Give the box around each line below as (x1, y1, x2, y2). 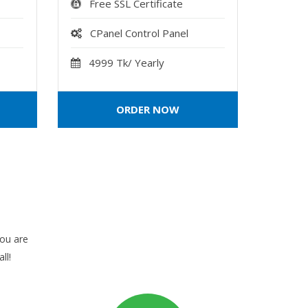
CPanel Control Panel (89, 26, 188, 40)
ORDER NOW (115, 102, 179, 116)
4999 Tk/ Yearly (88, 56, 164, 69)
